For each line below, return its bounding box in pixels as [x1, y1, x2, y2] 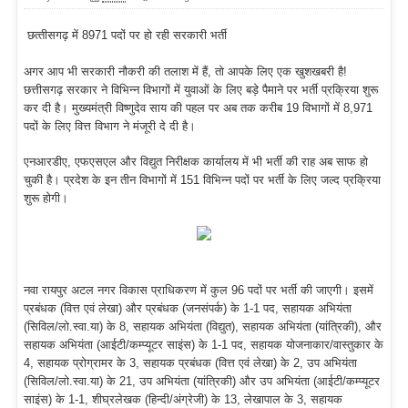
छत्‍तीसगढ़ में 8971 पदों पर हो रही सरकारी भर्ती [24, 28, 227, 43]
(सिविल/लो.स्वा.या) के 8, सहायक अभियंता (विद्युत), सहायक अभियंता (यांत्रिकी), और [24, 320, 382, 334]
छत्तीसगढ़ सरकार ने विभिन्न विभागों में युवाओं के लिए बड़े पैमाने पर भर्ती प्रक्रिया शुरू [24, 82, 378, 97]
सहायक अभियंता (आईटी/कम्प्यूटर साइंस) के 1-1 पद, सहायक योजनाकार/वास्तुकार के [24, 338, 383, 352]
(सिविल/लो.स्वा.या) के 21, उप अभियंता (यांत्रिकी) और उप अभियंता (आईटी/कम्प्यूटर [24, 374, 380, 389]
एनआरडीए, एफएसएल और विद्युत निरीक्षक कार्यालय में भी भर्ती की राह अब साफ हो [24, 155, 368, 169]
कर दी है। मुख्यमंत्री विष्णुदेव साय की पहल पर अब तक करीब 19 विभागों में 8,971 [24, 100, 372, 115]
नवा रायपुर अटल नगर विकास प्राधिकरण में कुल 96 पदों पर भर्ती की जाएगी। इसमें [24, 283, 373, 298]
